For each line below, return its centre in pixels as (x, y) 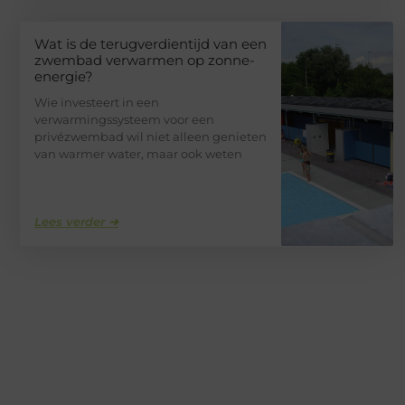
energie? (64, 77)
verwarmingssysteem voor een (124, 120)
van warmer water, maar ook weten (138, 154)
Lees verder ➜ (76, 222)
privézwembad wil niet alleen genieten (151, 137)
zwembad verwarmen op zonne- (145, 61)
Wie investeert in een (97, 103)
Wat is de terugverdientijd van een (151, 44)
